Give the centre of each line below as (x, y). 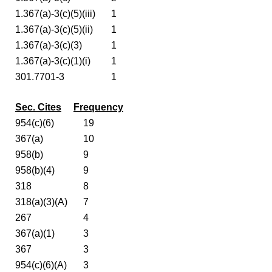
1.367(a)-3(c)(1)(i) (53, 61)
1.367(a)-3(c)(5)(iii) (55, 13)
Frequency (98, 107)
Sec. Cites (38, 107)
